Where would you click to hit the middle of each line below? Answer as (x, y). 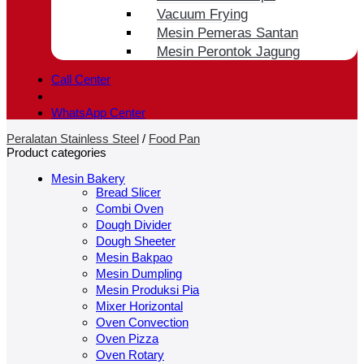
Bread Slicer (128, 192)
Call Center (81, 80)
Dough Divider (134, 224)
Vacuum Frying (202, 14)
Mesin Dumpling (139, 274)
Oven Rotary (130, 355)
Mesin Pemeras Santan (227, 32)
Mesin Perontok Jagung (228, 52)
